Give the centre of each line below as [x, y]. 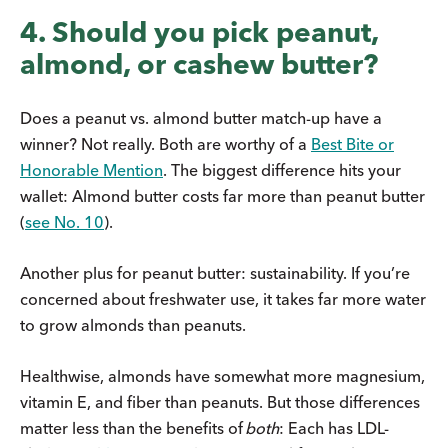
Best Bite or [352, 143]
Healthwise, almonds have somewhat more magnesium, [222, 375]
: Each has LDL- [334, 427]
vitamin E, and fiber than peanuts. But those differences [220, 401]
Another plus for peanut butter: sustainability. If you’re [215, 272]
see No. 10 [64, 221]
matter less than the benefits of [132, 427]
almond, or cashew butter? [199, 63]
